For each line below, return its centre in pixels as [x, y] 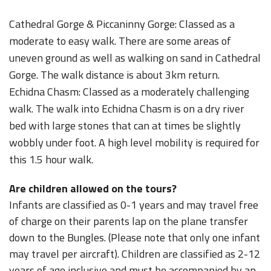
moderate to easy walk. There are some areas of [120, 41]
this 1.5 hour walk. [51, 159]
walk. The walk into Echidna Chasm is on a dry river [127, 109]
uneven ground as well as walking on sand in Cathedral [135, 58]
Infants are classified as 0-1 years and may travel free [134, 205]
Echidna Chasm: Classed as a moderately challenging [129, 92]
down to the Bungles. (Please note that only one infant [135, 237]
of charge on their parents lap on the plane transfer [129, 221]
